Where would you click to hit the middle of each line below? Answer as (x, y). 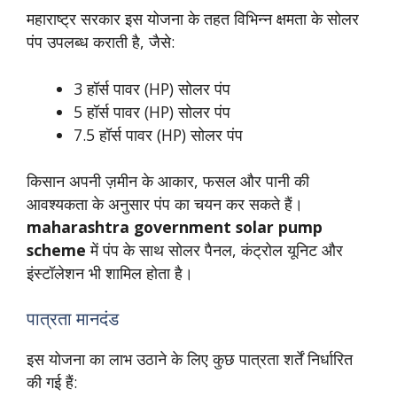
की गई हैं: (52, 381)
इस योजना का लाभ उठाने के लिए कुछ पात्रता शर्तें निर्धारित (190, 358)
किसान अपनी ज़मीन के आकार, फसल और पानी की (168, 181)
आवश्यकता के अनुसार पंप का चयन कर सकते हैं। (165, 204)
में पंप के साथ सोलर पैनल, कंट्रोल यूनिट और (214, 250)
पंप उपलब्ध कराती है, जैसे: (101, 42)
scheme (56, 250)
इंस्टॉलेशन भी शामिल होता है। (110, 273)
